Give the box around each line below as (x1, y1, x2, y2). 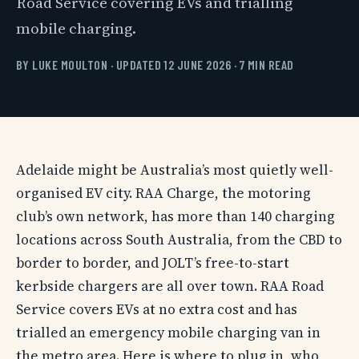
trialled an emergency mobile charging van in (16, 322, 321, 342)
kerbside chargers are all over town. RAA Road (16, 276, 324, 296)
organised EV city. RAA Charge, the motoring (16, 183, 311, 203)
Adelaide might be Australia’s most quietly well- (16, 159, 333, 179)
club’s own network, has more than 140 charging (16, 206, 335, 226)
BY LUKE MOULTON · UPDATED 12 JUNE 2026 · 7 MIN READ (16, 56, 294, 72)
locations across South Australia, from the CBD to (16, 229, 342, 249)
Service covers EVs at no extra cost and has (16, 299, 297, 319)
